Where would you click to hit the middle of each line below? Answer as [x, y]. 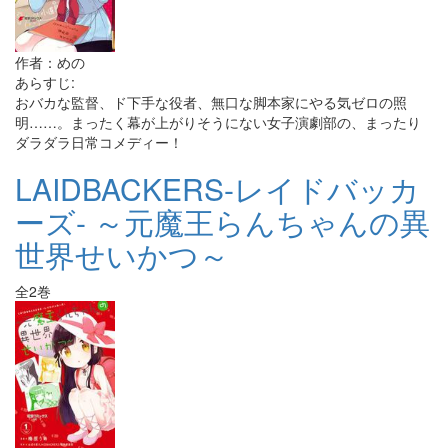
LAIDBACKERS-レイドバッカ [217, 188]
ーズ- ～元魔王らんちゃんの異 [222, 221]
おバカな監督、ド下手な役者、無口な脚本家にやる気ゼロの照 [211, 102]
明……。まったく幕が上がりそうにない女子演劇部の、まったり [218, 122]
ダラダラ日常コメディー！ [99, 142]
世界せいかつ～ [122, 254]
